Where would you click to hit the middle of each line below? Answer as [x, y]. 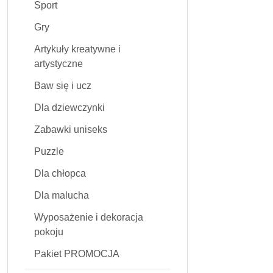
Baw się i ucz [63, 86]
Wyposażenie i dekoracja [89, 217]
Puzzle [49, 151]
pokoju [49, 232]
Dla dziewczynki [69, 108]
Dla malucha [62, 195]
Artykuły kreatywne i [77, 49]
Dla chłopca [60, 173]
